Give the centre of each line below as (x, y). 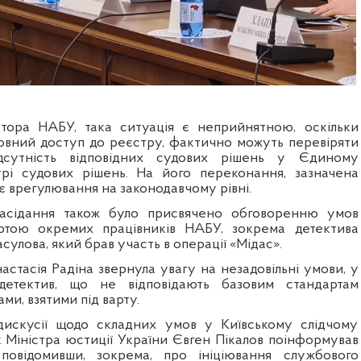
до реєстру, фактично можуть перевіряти (224, 143)
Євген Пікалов (218, 341)
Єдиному (328, 159)
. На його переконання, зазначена (242, 174)
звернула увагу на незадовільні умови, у (226, 270)
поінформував (311, 341)
